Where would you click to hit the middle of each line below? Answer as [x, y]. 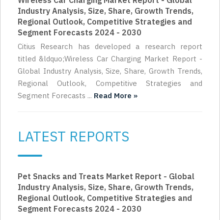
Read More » [116, 96]
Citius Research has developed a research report [110, 47]
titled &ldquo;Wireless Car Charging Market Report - [110, 59]
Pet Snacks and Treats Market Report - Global [106, 177]
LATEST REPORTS [73, 137]
